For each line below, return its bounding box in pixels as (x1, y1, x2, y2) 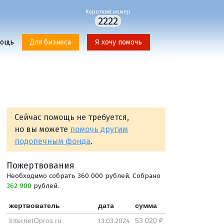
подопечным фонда (14, 136, 90, 146)
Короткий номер (85, 8, 130, 15)
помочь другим (70, 124, 128, 134)
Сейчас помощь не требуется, (14, 112, 129, 122)
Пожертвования (6, 159, 74, 171)
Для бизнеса (30, 38, 71, 46)
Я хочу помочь (95, 38, 142, 46)
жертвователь (8, 202, 60, 209)
